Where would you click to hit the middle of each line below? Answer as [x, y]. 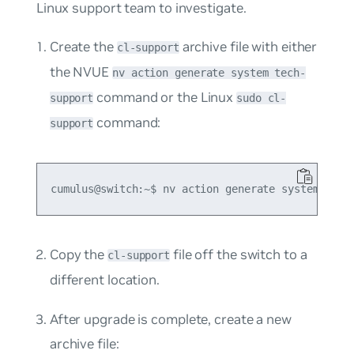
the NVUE [81, 72]
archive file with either [248, 47]
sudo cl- [262, 98]
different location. [104, 279]
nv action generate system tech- [209, 73]
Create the [83, 47]
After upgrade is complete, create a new [170, 319]
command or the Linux [165, 98]
